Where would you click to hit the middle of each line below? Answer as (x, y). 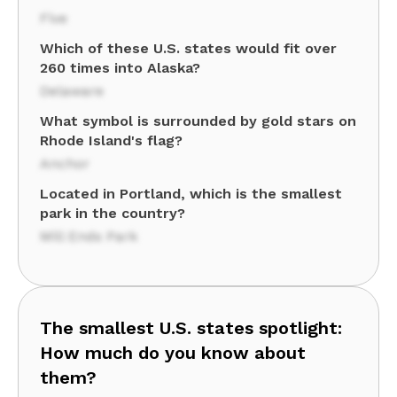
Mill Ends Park (89, 236)
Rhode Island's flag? (111, 140)
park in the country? (113, 213)
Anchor (65, 163)
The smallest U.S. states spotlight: (191, 328)
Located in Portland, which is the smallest (191, 194)
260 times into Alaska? (120, 68)
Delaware (72, 91)
